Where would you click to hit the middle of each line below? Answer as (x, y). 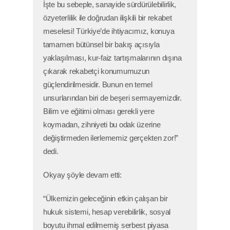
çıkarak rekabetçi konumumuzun (97, 71)
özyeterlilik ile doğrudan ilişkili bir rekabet (108, 18)
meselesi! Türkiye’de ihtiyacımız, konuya (109, 31)
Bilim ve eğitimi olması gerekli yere (99, 111)
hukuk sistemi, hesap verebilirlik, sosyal (107, 212)
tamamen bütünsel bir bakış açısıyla (101, 44)
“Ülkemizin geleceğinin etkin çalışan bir (106, 198)
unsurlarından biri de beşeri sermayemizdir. (112, 98)
